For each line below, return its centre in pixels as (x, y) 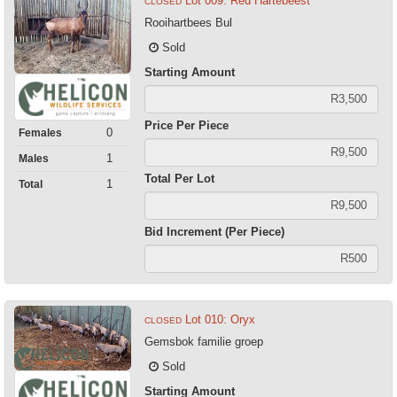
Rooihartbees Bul (188, 22)
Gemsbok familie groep (203, 341)
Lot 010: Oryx (220, 319)
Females (40, 133)
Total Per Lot (179, 178)
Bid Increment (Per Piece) (214, 231)
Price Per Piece (186, 125)
